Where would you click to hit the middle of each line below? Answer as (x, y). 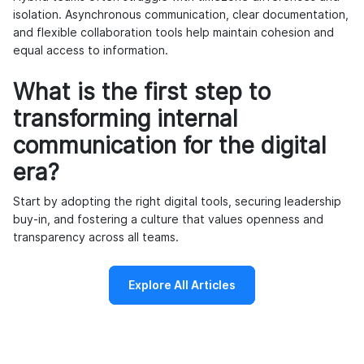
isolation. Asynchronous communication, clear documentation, (181, 15)
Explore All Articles (182, 286)
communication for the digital (169, 146)
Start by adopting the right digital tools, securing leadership (177, 202)
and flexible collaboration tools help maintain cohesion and (173, 33)
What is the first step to (142, 92)
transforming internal (125, 119)
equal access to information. (91, 51)
